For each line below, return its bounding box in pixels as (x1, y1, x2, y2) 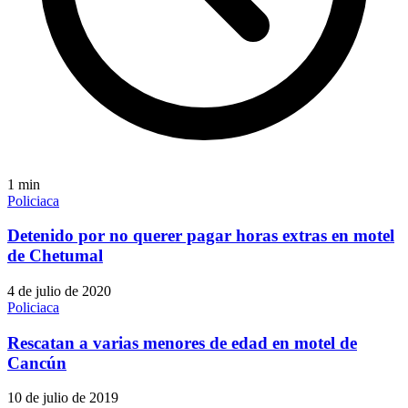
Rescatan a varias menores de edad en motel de (7, 332, 357, 352)
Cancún (7, 352, 66, 372)
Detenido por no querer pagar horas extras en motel (7, 226, 394, 246)
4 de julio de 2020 (7, 282, 111, 299)
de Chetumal (7, 246, 103, 266)
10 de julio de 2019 (7, 390, 118, 406)
